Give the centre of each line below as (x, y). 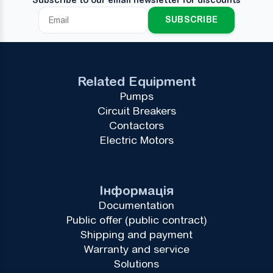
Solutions (136, 264)
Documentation (136, 205)
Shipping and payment (136, 234)
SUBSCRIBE (191, 20)
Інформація (136, 190)
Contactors (136, 126)
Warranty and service (136, 249)
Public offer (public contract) (136, 220)
